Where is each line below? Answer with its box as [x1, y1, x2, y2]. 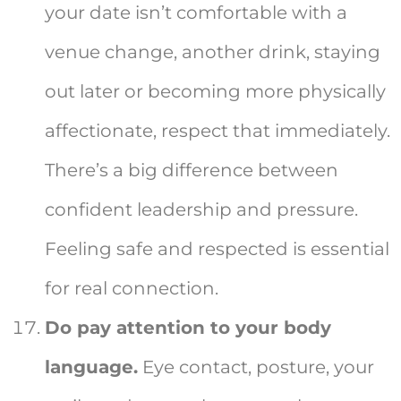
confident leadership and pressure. [45, 199, 358, 221]
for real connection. [45, 277, 218, 300]
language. [45, 356, 138, 379]
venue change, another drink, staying [45, 41, 380, 64]
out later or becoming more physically [45, 81, 386, 103]
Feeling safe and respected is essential [45, 238, 389, 260]
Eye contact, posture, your [138, 356, 374, 379]
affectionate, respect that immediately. [45, 120, 390, 142]
